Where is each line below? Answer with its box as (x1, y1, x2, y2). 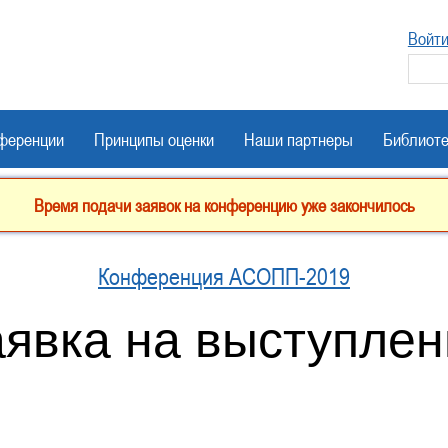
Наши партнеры (244, 128, 354, 150)
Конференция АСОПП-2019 (98, 262, 350, 291)
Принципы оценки (94, 128, 215, 150)
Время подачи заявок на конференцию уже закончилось (33, 194, 415, 216)
